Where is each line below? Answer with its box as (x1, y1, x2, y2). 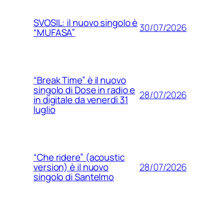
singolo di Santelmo (33, 170, 114, 184)
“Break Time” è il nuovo (33, 74, 126, 87)
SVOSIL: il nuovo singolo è (33, 16, 138, 29)
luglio (33, 103, 55, 116)
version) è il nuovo (33, 161, 109, 174)
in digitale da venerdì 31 (33, 93, 128, 107)
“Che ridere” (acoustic (33, 151, 125, 164)
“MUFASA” (33, 26, 76, 39)
